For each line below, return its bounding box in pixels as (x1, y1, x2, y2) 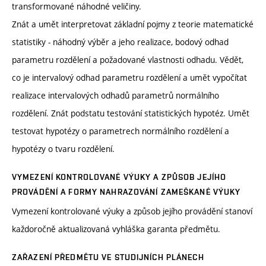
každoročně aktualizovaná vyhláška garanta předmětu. (12, 223, 220, 235)
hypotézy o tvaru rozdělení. (12, 143, 115, 155)
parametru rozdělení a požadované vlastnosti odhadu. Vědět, (12, 54, 243, 66)
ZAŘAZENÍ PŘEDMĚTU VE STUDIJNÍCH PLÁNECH (12, 252, 204, 262)
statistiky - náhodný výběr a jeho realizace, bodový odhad (12, 36, 229, 48)
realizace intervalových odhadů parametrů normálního (12, 90, 219, 102)
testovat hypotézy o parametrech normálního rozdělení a (12, 125, 229, 137)
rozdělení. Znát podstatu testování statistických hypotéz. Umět (12, 107, 249, 119)
